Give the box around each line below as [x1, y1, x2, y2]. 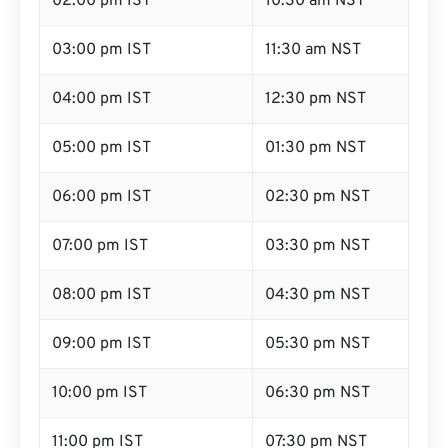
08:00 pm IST [52, 285, 151, 305]
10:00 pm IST [52, 383, 147, 403]
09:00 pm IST [52, 334, 151, 354]
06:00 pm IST [52, 187, 151, 207]
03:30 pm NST [265, 236, 370, 256]
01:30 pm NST [265, 138, 366, 158]
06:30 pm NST [265, 383, 370, 403]
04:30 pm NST [265, 285, 370, 305]
